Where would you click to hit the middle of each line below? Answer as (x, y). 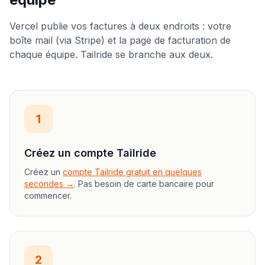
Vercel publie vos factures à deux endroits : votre (120, 26)
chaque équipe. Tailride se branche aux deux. (111, 54)
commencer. (48, 195)
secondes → (49, 184)
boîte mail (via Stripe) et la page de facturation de (120, 40)
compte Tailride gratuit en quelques (132, 172)
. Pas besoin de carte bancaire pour (144, 184)
